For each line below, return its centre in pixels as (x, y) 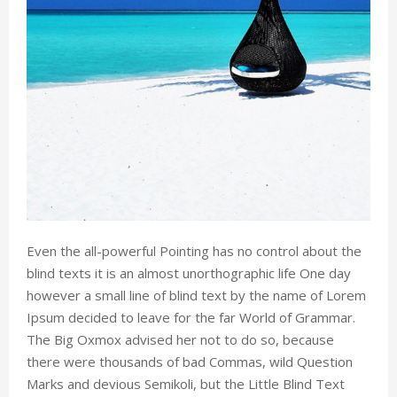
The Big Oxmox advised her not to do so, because (180, 340)
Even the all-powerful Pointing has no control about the (194, 251)
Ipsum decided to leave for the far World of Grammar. (191, 318)
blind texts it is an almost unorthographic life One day (189, 273)
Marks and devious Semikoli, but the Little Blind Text (186, 384)
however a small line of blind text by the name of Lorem (196, 296)
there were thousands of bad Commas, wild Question (190, 362)
